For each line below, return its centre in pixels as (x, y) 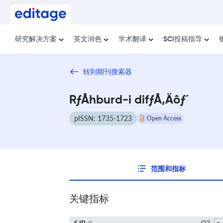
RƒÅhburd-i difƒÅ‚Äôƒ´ (129, 100)
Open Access (164, 118)
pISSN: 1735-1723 (103, 118)
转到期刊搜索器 (108, 71)
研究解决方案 (36, 39)
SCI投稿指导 (183, 39)
